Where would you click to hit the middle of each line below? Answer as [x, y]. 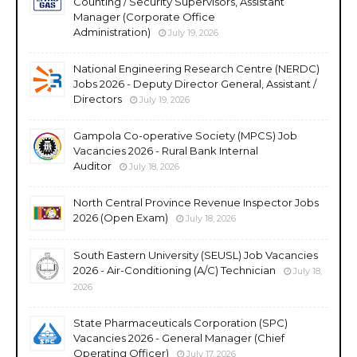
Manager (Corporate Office [144, 16]
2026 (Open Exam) [121, 217]
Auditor [92, 165]
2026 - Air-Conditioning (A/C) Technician [175, 270]
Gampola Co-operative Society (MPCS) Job [185, 135]
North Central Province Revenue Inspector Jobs [196, 202]
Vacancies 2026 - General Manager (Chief [179, 337]
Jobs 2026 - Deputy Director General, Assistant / [195, 83]
